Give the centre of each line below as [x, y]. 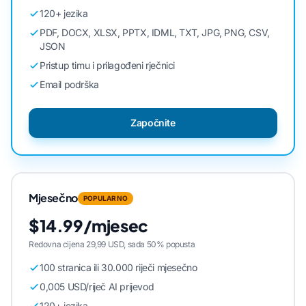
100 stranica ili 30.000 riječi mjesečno [119, 267]
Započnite [153, 123]
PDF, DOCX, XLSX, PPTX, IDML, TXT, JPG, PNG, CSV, [155, 32]
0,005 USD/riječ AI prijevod [97, 287]
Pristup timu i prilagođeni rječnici [107, 65]
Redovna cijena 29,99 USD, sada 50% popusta [112, 244]
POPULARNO [106, 198]
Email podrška [69, 84]
